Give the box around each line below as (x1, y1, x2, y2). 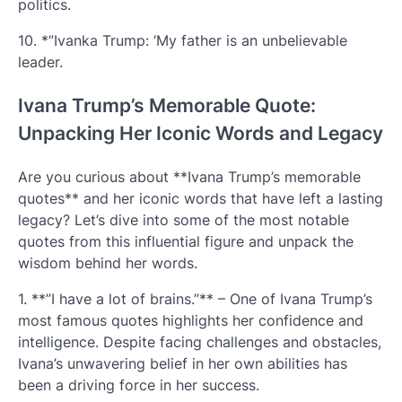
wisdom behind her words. (18, 253, 197, 272)
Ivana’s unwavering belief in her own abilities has (18, 354, 347, 372)
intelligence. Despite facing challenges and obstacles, (18, 332, 381, 351)
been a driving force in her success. (18, 375, 259, 394)
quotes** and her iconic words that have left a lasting (18, 188, 383, 207)
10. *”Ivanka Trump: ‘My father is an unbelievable (18, 31, 347, 49)
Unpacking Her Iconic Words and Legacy (18, 121, 383, 144)
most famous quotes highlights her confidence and (18, 310, 363, 329)
